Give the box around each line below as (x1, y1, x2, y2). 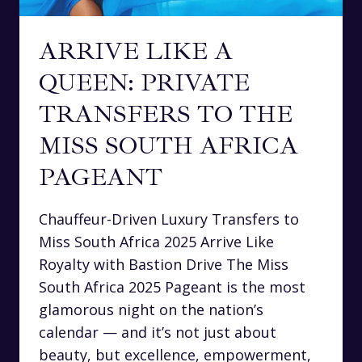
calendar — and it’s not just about (39, 322, 276, 343)
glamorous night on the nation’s (39, 300, 263, 320)
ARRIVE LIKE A (39, 36, 233, 67)
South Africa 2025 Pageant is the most (39, 277, 305, 297)
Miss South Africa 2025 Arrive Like (39, 232, 274, 252)
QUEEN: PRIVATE (39, 67, 250, 99)
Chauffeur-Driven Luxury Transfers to (39, 209, 299, 229)
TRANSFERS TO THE (39, 99, 293, 130)
